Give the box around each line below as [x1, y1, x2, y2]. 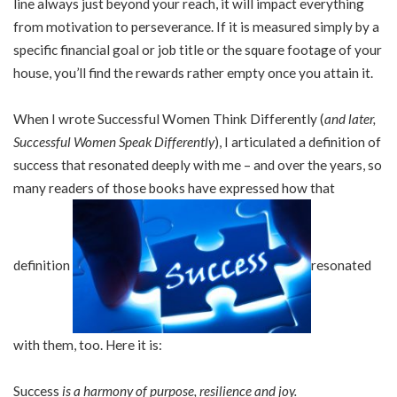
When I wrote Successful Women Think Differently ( [13, 110, 324, 127]
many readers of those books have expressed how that [13, 179, 335, 196]
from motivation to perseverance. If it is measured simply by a [13, 19, 379, 35]
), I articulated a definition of [214, 133, 381, 150]
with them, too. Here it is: [13, 337, 162, 354]
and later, [324, 110, 376, 127]
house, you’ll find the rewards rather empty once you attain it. [13, 65, 373, 81]
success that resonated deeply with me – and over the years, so [13, 156, 382, 173]
